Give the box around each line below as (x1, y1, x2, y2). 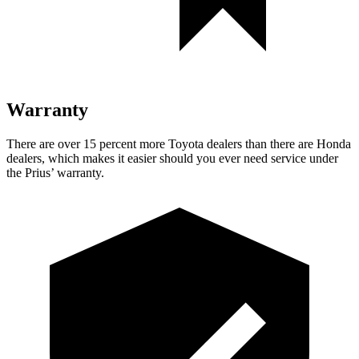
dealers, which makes (6, 151, 115, 165)
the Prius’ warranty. (6, 165, 104, 179)
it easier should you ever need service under (115, 151, 338, 165)
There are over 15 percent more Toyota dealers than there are (6, 136, 317, 151)
